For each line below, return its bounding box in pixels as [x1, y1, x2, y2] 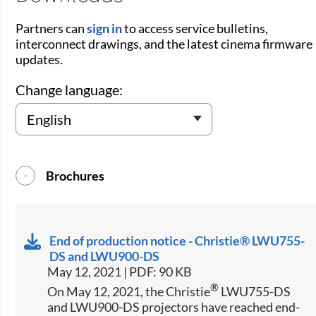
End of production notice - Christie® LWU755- [49, 233, 305, 249]
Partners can [16, 20, 87, 37]
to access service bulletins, [122, 20, 269, 37]
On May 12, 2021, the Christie [47, 284, 211, 300]
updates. [16, 51, 63, 68]
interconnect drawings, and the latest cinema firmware [16, 36, 313, 52]
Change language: [16, 81, 123, 99]
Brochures [46, 168, 105, 184]
